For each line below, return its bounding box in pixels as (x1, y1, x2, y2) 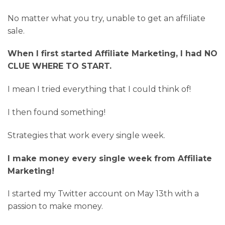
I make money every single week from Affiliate (8, 153, 212, 163)
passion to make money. (8, 201, 103, 211)
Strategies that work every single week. (8, 130, 165, 140)
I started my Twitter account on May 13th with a (8, 189, 199, 199)
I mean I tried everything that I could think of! (8, 84, 191, 94)
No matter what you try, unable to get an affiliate (8, 13, 205, 23)
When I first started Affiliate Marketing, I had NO (8, 49, 217, 59)
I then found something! (8, 107, 105, 118)
